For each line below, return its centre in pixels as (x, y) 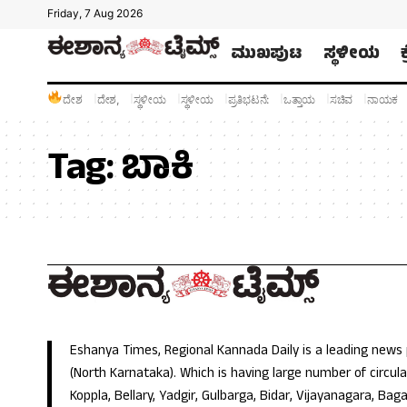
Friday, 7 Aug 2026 (95, 13)
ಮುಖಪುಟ (266, 55)
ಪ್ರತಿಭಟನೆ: (248, 99)
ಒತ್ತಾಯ (299, 99)
